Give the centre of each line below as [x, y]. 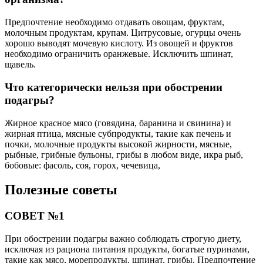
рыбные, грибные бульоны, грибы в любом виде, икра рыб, [124, 154]
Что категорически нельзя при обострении [114, 87]
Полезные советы [61, 190]
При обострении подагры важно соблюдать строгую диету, [123, 239]
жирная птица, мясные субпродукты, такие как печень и [118, 133]
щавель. [20, 65]
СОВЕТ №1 [35, 216]
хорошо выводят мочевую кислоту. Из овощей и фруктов [119, 43]
